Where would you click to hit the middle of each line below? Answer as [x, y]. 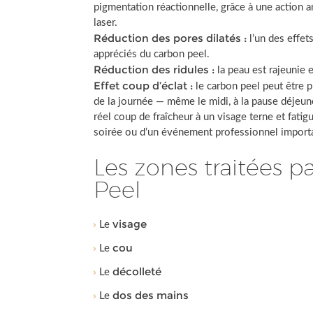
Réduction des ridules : [154, 70]
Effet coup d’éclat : [144, 86]
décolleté [137, 271]
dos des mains [151, 295]
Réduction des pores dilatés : [170, 38]
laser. [106, 23]
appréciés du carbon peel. [152, 54]
